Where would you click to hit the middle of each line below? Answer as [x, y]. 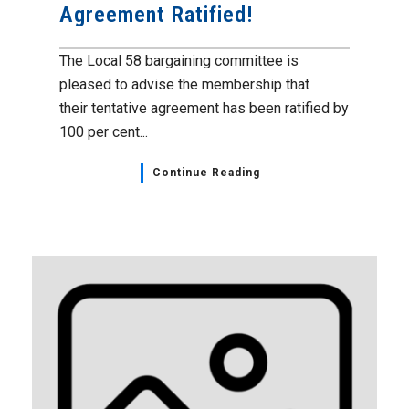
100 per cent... [104, 132]
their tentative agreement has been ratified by [204, 109]
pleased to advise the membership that [184, 85]
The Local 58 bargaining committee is [179, 61]
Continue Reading [206, 173]
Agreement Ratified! [157, 15]
